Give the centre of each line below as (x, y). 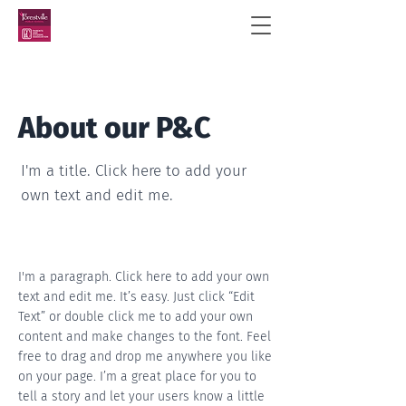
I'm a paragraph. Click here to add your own (144, 277)
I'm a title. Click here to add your (134, 171)
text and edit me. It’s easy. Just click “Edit (136, 297)
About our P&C (115, 128)
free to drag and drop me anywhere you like (145, 357)
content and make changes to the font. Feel (145, 337)
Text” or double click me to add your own (135, 317)
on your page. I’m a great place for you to (137, 377)
